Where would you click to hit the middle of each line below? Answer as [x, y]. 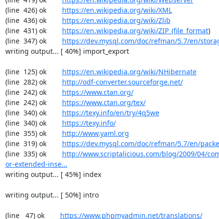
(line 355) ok [33, 133]
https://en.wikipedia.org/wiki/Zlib [116, 20]
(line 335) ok [33, 154]
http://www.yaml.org [95, 133]
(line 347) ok [33, 41]
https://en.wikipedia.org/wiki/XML [117, 10]
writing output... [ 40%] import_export [67, 51]
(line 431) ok [33, 31]
